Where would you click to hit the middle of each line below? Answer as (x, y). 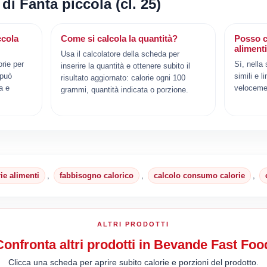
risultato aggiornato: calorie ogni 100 (123, 77)
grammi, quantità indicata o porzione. (125, 89)
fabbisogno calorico (97, 175)
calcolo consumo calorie (200, 175)
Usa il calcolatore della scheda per (120, 54)
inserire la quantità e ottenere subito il (126, 66)
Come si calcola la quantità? (119, 38)
